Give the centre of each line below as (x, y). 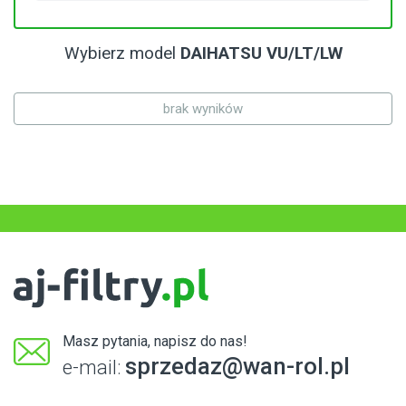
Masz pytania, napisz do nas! (155, 341)
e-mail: (94, 367)
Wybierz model (122, 54)
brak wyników (203, 109)
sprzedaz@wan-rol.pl (237, 366)
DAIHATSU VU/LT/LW (261, 54)
